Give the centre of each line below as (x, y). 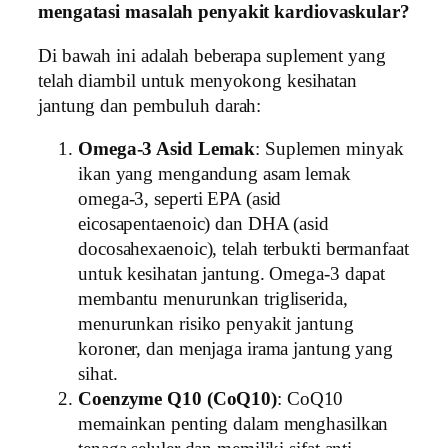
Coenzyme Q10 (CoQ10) (177, 399)
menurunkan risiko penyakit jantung (216, 324)
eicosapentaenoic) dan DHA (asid (203, 224)
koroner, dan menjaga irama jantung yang (236, 349)
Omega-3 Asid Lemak (167, 149)
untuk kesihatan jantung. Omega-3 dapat (232, 274)
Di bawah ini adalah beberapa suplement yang (212, 55)
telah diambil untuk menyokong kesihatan (198, 80)
